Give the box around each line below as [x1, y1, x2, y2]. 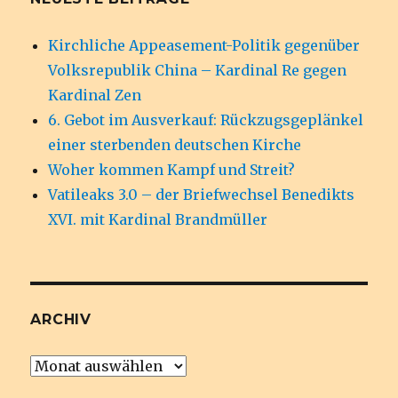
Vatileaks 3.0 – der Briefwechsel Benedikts [48, 185, 355, 203]
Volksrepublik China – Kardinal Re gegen [48, 60, 347, 79]
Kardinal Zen [48, 85, 142, 104]
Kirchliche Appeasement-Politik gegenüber [48, 36, 361, 54]
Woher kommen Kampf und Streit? [48, 160, 296, 179]
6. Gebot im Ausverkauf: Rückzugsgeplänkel [48, 110, 364, 129]
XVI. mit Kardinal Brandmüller [48, 210, 268, 228]
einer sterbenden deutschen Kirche [48, 135, 302, 154]
